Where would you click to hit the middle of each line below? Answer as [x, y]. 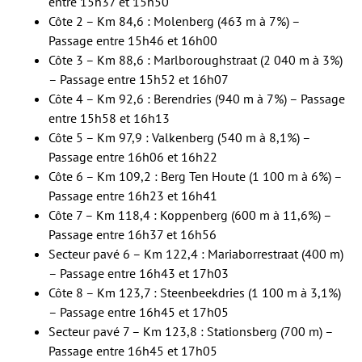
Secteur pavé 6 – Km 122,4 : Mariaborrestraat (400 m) [196, 253]
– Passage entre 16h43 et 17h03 [139, 273]
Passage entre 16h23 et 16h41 [133, 195]
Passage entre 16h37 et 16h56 [133, 234]
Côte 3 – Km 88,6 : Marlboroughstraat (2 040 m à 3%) [196, 59]
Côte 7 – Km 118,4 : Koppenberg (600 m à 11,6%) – [190, 215]
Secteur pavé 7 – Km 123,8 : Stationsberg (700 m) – [191, 331]
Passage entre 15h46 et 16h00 [133, 40]
